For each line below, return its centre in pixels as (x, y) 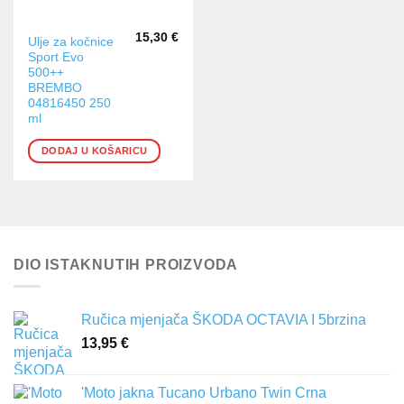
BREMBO (55, 87)
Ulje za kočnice (71, 41)
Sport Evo (56, 57)
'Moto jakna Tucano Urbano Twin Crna (204, 393)
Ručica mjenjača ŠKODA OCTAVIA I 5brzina (224, 320)
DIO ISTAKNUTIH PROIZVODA (126, 264)
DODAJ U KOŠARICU (95, 150)
